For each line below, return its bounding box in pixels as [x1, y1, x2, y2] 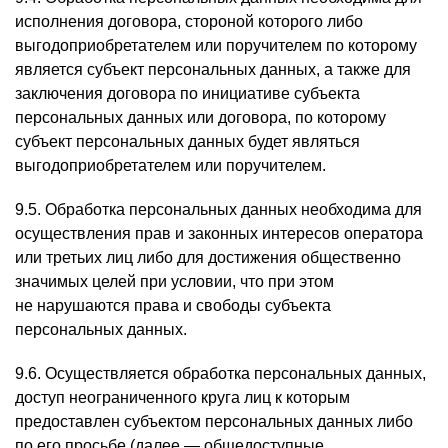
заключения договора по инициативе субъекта [15, 85, 360, 102]
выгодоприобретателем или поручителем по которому [15, 37, 417, 54]
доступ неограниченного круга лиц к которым [15, 389, 350, 406]
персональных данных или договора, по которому [15, 109, 386, 126]
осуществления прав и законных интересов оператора [15, 225, 423, 242]
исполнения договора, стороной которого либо [15, 13, 363, 30]
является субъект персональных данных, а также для [15, 61, 411, 78]
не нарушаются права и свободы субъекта [15, 297, 331, 314]
